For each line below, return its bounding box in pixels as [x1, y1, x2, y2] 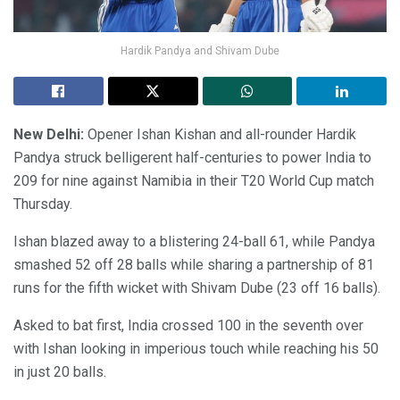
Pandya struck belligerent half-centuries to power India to [13, 148, 371, 166]
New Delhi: [13, 125, 87, 143]
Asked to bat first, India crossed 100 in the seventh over [13, 316, 363, 334]
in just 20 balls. [13, 362, 106, 380]
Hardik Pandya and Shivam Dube [121, 44, 279, 57]
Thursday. [13, 195, 72, 212]
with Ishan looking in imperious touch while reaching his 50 [13, 339, 379, 357]
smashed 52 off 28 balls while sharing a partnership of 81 [13, 255, 374, 273]
